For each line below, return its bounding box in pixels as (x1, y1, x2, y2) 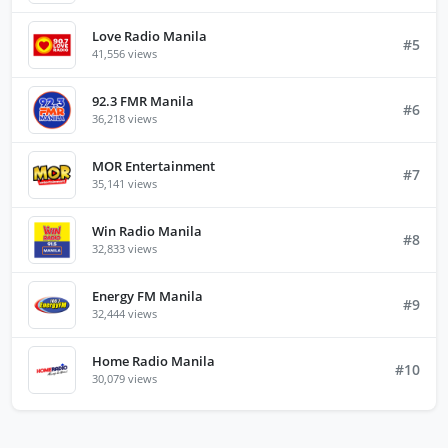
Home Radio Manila (92, 352, 215, 371)
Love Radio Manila (92, 27, 207, 46)
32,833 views (92, 241, 157, 257)
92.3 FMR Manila (92, 92, 194, 111)
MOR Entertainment (92, 157, 215, 176)
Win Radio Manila (92, 222, 202, 241)
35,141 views (92, 176, 157, 192)
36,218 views (92, 111, 157, 127)
